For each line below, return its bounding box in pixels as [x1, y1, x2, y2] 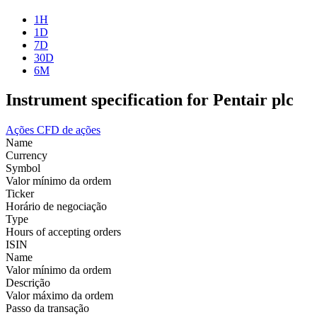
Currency [6, 149, 47, 162]
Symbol [6, 162, 40, 175]
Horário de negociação [6, 200, 107, 213]
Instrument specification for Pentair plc [6, 91, 294, 110]
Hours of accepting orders [6, 226, 121, 238]
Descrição [6, 277, 50, 289]
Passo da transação [6, 302, 89, 315]
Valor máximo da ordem [6, 289, 113, 302]
